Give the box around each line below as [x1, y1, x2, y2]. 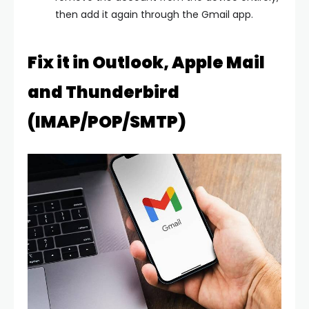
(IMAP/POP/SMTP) [28, 110, 186, 133]
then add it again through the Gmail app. [55, 7, 253, 21]
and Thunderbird [28, 80, 179, 103]
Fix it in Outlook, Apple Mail [28, 50, 265, 74]
